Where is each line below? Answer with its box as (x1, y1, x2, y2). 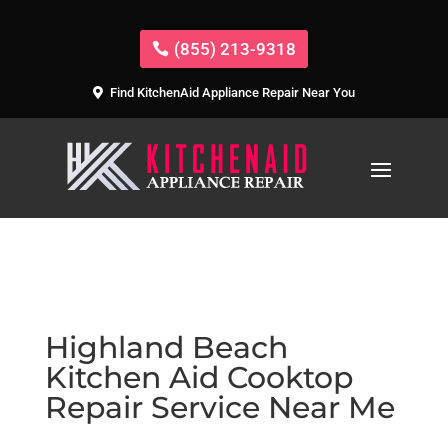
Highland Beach (44, 328, 288, 366)
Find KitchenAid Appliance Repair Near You (109, 85, 355, 101)
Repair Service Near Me (44, 388, 395, 426)
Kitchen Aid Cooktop (44, 358, 353, 396)
